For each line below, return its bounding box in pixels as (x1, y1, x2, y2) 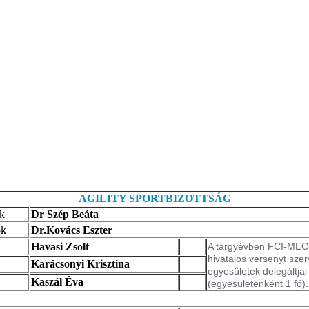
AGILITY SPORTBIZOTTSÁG (78, 192, 231, 204)
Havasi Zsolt (31, 240, 89, 252)
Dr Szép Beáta (31, 208, 99, 220)
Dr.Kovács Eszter (31, 223, 112, 236)
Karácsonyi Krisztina (31, 257, 130, 270)
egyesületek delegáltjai (208, 265, 307, 277)
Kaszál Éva (31, 275, 83, 288)
